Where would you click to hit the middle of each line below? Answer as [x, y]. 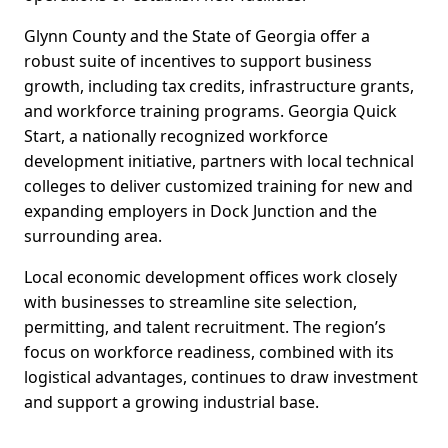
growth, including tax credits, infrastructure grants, [219, 86]
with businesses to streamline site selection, [190, 302]
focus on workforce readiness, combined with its [209, 352]
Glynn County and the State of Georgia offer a [197, 36]
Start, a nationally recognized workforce [176, 136]
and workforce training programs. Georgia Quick [210, 111]
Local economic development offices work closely [210, 277]
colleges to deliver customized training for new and [218, 186]
